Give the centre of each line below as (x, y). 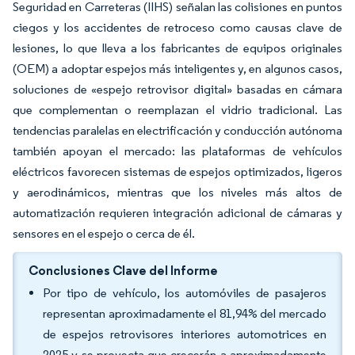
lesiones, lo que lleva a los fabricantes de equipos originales (177, 48)
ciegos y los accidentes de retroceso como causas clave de (177, 27)
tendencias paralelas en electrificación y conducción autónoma (177, 130)
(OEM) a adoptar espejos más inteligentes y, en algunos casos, (177, 69)
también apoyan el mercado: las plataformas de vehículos (177, 151)
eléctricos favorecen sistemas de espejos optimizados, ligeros (177, 172)
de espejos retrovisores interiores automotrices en (185, 334)
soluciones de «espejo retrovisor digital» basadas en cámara (177, 89)
